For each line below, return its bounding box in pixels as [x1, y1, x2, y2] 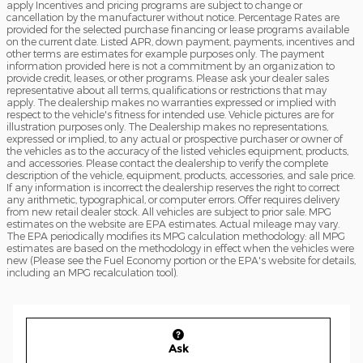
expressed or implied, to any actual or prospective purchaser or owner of [6, 133, 343, 145]
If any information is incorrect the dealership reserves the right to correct [6, 181, 340, 194]
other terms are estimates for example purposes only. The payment [6, 48, 324, 60]
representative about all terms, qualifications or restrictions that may [6, 84, 327, 96]
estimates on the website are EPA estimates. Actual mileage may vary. [6, 218, 340, 230]
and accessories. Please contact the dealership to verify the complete [6, 157, 328, 169]
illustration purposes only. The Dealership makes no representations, [6, 121, 328, 133]
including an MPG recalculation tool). [6, 267, 177, 279]
